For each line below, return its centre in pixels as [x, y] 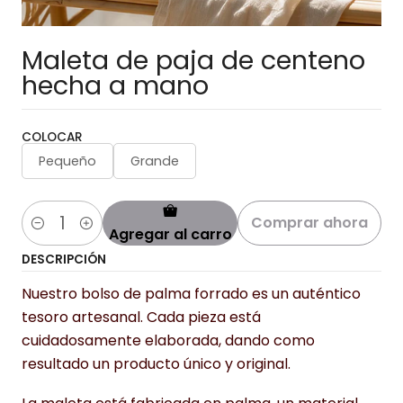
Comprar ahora [310, 223]
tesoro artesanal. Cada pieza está [141, 317]
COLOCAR [52, 137]
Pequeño [67, 161]
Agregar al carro [170, 234]
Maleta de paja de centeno [193, 60]
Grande [155, 161]
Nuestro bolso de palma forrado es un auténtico [191, 294]
